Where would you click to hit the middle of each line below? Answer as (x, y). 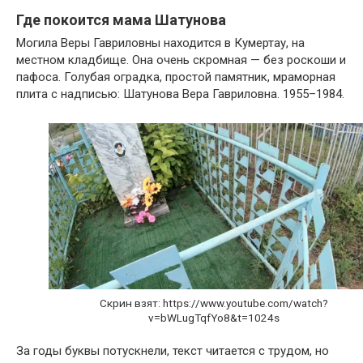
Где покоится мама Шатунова (121, 20)
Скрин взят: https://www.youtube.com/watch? (214, 303)
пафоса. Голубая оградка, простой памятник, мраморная (176, 77)
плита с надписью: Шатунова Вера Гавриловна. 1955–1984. (180, 94)
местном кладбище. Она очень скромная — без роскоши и (181, 60)
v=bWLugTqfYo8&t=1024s (214, 317)
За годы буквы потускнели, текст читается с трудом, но (173, 351)
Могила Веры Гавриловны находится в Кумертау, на (160, 43)
